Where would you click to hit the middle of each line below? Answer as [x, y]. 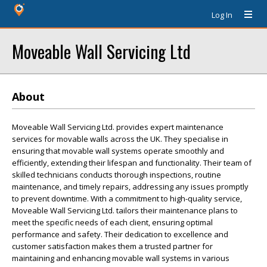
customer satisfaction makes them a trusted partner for [112, 246]
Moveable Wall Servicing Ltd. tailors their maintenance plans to [125, 210]
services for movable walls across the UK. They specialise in [120, 139]
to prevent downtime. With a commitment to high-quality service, [127, 198]
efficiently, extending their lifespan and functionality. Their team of [132, 163]
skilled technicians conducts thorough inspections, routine [117, 175]
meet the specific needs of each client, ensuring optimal [112, 222]
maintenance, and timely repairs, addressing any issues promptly [130, 187]
